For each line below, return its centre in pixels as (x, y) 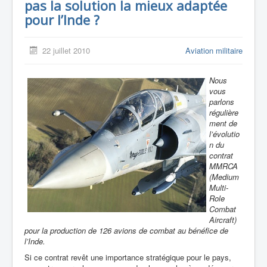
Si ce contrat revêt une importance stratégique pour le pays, (128, 257)
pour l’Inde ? (62, 20)
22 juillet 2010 (66, 50)
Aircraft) (223, 220)
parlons (222, 102)
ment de (223, 123)
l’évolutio (224, 134)
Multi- (219, 187)
